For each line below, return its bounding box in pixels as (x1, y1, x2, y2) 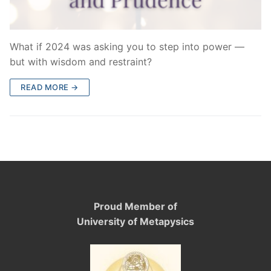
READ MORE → (21, 82, 79, 93)
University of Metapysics (77, 215, 194, 227)
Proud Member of (94, 200, 177, 212)
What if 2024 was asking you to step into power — (10, 41, 244, 53)
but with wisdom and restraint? (10, 56, 152, 68)
